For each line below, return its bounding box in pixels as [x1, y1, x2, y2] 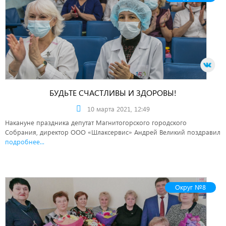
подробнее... [5, 137, 44, 146]
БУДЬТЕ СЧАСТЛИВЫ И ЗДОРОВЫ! [49, 87, 177, 98]
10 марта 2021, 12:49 [87, 104, 150, 113]
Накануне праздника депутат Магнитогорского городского [5, 118, 187, 127]
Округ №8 [175, 183, 206, 191]
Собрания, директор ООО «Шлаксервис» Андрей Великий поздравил [5, 128, 220, 136]
